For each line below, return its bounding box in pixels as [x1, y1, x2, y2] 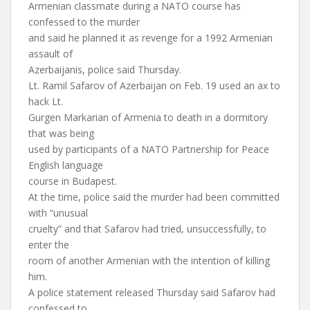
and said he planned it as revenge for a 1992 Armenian [28, 31, 273, 44]
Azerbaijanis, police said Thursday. [28, 63, 181, 76]
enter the [28, 238, 69, 251]
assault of [28, 47, 73, 60]
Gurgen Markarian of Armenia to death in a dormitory [28, 111, 268, 124]
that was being [28, 127, 94, 140]
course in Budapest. [28, 174, 117, 188]
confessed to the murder [28, 15, 140, 28]
